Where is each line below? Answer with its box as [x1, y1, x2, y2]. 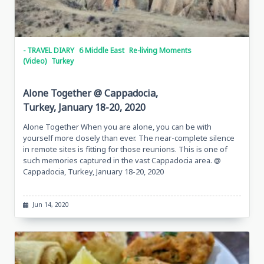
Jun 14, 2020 [32, 200, 69, 210]
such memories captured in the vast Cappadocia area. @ [23, 155, 221, 166]
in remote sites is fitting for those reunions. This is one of [23, 144, 227, 155]
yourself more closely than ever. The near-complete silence [23, 133, 235, 144]
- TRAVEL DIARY [23, 45, 74, 56]
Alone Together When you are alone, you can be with [23, 121, 212, 133]
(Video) [23, 56, 47, 67]
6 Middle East [79, 45, 124, 56]
